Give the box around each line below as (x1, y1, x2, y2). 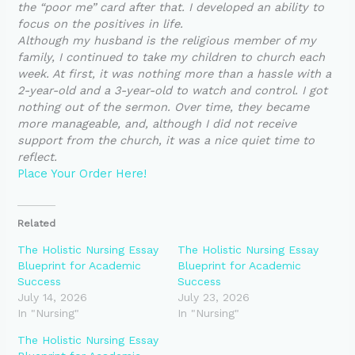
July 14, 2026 (17, 290, 88, 303)
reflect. (17, 149, 58, 164)
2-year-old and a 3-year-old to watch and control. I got (17, 82, 328, 97)
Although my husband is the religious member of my (17, 32, 317, 48)
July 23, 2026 (177, 290, 250, 303)
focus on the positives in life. (17, 16, 184, 31)
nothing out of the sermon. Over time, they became (17, 99, 310, 114)
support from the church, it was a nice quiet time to (17, 132, 315, 147)
